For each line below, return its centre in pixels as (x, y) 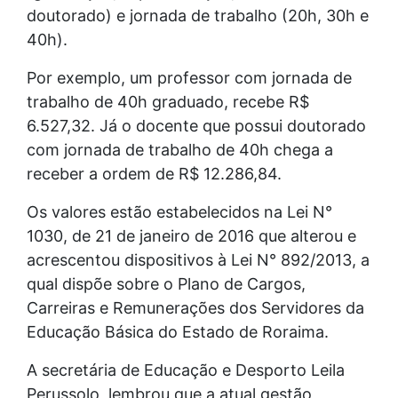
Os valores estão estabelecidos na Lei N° (179, 211)
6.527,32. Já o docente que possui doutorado (196, 125)
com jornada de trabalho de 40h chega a (180, 149)
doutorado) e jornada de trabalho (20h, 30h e (198, 15)
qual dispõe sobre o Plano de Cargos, (166, 283)
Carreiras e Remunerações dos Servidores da (195, 307)
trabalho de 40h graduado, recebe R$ (168, 101)
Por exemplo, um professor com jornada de (189, 77)
